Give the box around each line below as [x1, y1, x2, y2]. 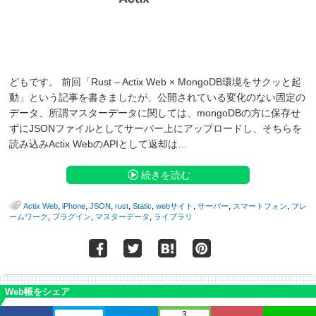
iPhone [62, 202, 85, 211]
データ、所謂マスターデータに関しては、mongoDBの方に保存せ [9, 107, 300, 119]
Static [133, 202, 152, 211]
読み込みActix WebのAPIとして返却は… [9, 138, 188, 150]
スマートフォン [233, 202, 287, 211]
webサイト [156, 202, 193, 211]
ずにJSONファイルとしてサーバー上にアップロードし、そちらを [9, 123, 302, 135]
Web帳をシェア [5, 286, 70, 298]
